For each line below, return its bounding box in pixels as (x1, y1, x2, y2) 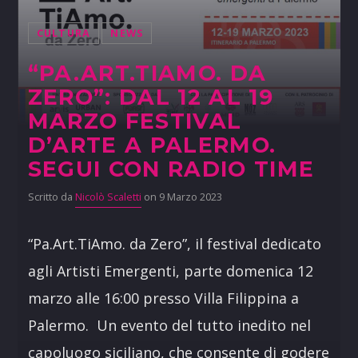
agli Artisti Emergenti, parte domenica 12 (27, 261, 313, 281)
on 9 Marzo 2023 (141, 190, 222, 205)
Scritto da (27, 190, 75, 205)
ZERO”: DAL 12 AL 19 (27, 84, 274, 111)
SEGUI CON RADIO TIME (27, 156, 315, 183)
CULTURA (36, 26, 91, 41)
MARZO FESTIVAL (27, 108, 242, 135)
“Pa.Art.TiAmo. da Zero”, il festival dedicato (27, 234, 321, 254)
